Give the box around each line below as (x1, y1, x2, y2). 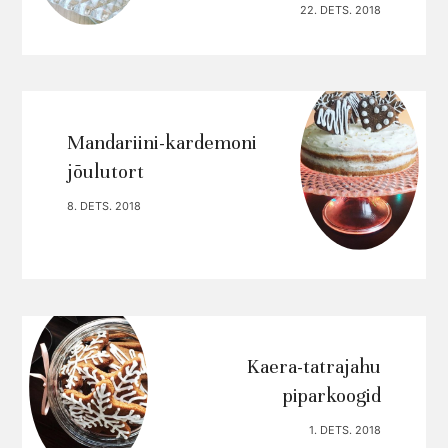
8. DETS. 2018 (66, 198, 141, 213)
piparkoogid (283, 384, 382, 409)
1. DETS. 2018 (309, 423, 382, 438)
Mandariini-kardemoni (66, 130, 257, 155)
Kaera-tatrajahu (247, 355, 382, 380)
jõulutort (66, 159, 144, 184)
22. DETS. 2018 (300, 3, 382, 18)
